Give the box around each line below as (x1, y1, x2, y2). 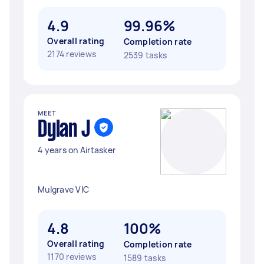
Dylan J (38, 120, 90, 141)
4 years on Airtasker (38, 144, 115, 156)
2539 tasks (123, 49, 167, 61)
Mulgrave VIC (38, 184, 89, 195)
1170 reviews (47, 251, 96, 262)
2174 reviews (47, 48, 96, 60)
